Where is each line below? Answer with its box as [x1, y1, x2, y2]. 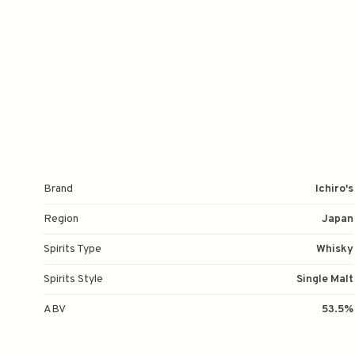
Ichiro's [315, 182, 353, 196]
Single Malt [296, 273, 353, 286]
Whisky [316, 242, 353, 256]
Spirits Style [44, 273, 103, 286]
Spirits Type [44, 242, 101, 256]
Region [44, 212, 78, 226]
